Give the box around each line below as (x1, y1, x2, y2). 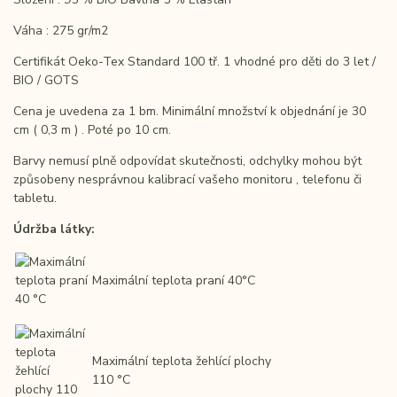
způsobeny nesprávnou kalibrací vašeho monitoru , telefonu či (13, 171, 362, 189)
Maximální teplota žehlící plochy (92, 353, 271, 370)
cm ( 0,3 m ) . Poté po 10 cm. (13, 121, 171, 139)
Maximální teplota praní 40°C (92, 272, 255, 290)
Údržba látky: (13, 221, 95, 238)
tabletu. (13, 190, 57, 207)
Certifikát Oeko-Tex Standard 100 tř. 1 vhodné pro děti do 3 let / (13, 53, 376, 71)
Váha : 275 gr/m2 (13, 22, 108, 40)
